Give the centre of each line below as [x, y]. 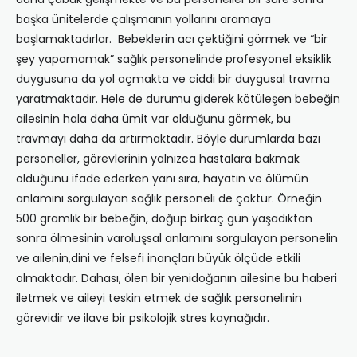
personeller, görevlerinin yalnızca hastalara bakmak [158, 159]
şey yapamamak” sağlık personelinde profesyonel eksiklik [174, 59]
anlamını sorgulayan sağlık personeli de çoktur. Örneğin [169, 199]
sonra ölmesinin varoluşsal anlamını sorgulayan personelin [177, 239]
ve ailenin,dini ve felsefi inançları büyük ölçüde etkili [158, 259]
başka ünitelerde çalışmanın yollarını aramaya [143, 20]
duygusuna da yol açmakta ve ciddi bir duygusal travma [173, 79]
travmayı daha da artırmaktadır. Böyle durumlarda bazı [168, 139]
